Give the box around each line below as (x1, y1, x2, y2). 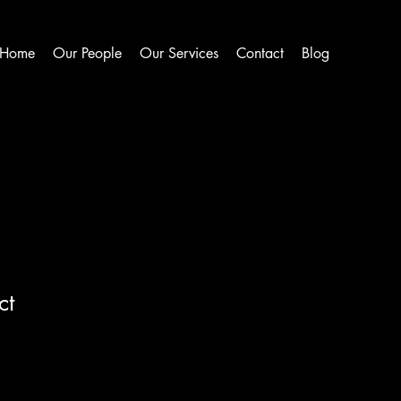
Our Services (140, 44, 218, 63)
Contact (236, 44, 284, 63)
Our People (53, 44, 122, 63)
